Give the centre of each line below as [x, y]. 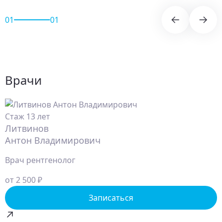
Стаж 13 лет [28, 116]
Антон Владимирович [53, 140]
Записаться [111, 197]
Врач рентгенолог [40, 160]
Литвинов [27, 128]
